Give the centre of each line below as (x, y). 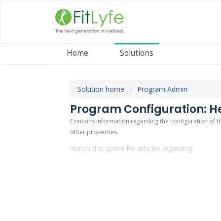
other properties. (94, 132)
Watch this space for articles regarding (131, 148)
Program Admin (162, 89)
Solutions (137, 53)
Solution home (102, 89)
